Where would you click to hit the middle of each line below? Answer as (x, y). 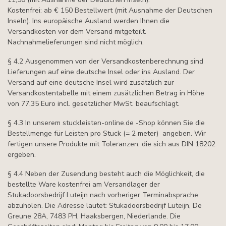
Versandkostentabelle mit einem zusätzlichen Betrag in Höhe (106, 93)
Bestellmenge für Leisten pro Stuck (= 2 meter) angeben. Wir (107, 133)
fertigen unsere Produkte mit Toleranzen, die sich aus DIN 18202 (111, 144)
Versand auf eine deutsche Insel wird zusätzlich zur (91, 83)
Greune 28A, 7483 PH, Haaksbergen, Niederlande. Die (94, 216)
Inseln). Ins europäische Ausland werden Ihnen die (89, 21)
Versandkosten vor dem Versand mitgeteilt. (77, 32)
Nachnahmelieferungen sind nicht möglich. (76, 42)
